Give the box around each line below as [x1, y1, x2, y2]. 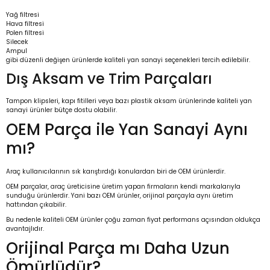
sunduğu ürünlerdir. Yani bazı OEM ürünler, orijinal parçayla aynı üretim [6, 191, 233, 201]
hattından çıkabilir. [6, 200, 66, 210]
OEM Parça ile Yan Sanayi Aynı [6, 119, 248, 141]
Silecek [6, 37, 28, 47]
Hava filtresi [6, 19, 44, 29]
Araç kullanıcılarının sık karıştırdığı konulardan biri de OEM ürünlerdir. [6, 167, 225, 177]
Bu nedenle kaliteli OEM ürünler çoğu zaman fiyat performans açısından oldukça [6, 215, 260, 225]
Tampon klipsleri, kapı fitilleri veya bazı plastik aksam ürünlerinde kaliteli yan [6, 96, 252, 106]
